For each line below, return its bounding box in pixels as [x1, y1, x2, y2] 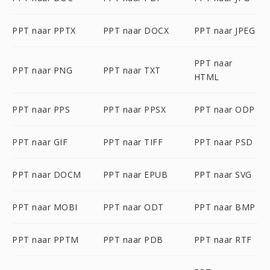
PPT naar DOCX [102, 25, 169, 36]
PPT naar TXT [102, 64, 161, 76]
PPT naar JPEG [193, 25, 256, 36]
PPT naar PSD [193, 136, 253, 148]
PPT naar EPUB [102, 169, 168, 180]
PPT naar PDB [102, 234, 163, 245]
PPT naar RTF [193, 234, 252, 245]
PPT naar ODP [193, 104, 255, 115]
